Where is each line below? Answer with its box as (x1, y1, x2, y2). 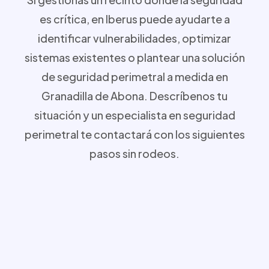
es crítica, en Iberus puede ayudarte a (39, 11, 230, 26)
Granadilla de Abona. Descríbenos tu (41, 88, 228, 103)
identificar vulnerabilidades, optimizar (38, 31, 231, 45)
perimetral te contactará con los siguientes (24, 127, 245, 141)
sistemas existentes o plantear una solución (24, 50, 245, 64)
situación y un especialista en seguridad (34, 107, 235, 122)
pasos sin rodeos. (89, 146, 180, 160)
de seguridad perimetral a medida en (41, 69, 228, 83)
